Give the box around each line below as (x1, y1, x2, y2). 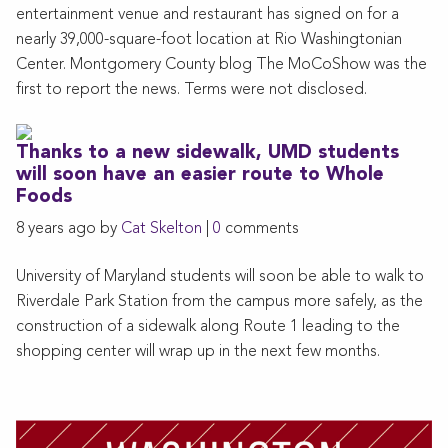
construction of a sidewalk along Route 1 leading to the (16, 319, 400, 336)
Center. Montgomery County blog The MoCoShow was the (16, 57, 427, 74)
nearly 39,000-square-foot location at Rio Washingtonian (16, 32, 402, 49)
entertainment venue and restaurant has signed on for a (16, 7, 399, 24)
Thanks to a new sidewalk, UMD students (16, 144, 399, 164)
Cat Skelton (121, 221, 202, 238)
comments (221, 221, 299, 238)
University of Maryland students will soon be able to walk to (16, 269, 424, 286)
